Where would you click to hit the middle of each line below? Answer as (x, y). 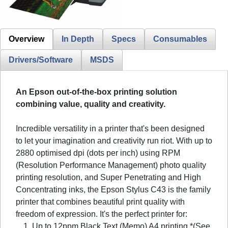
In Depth (78, 39)
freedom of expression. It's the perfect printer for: (102, 214)
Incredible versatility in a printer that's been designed (110, 128)
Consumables (180, 39)
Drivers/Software (41, 60)
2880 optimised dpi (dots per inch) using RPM (98, 153)
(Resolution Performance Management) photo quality (111, 165)
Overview (26, 39)
